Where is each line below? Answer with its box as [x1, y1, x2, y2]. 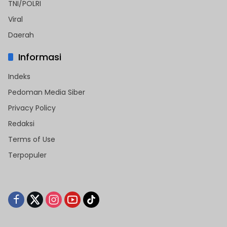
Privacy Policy [8, 103, 56, 113]
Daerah [8, 30, 34, 41]
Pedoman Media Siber [8, 87, 85, 98]
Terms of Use [8, 134, 55, 145]
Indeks [8, 71, 30, 82]
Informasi [18, 51, 61, 64]
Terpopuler [8, 150, 47, 161]
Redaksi [8, 119, 34, 129]
